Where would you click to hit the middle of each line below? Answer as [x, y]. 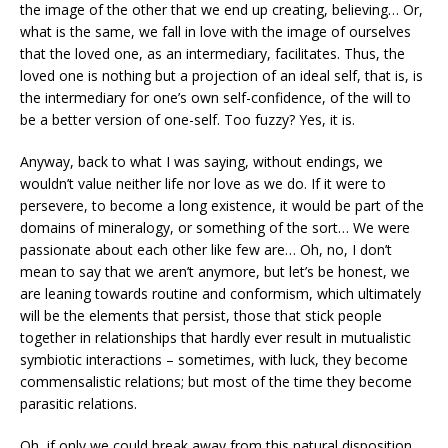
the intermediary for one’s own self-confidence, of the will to [215, 98]
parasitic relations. [78, 404]
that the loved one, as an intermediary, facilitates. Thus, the [212, 54]
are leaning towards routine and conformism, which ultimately [220, 294]
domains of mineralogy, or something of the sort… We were [215, 228]
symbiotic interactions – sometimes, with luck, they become [214, 360]
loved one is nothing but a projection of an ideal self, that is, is [221, 76]
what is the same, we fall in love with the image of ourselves [215, 32]
